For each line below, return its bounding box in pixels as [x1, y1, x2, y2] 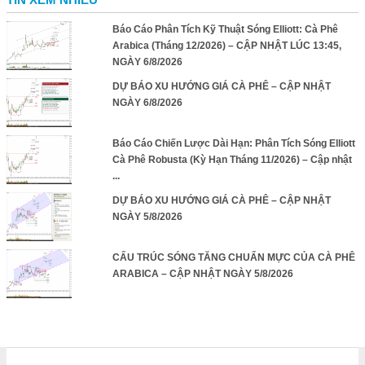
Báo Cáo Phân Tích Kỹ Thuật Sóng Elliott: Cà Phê [112, 24, 338, 35]
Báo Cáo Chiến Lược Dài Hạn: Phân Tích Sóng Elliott [112, 138, 355, 149]
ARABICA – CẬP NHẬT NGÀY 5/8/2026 [112, 268, 293, 279]
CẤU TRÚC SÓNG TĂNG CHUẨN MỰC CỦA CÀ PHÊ [112, 252, 355, 263]
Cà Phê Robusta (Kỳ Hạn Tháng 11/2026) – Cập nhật [112, 154, 352, 165]
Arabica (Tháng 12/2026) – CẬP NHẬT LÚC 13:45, [112, 40, 341, 51]
